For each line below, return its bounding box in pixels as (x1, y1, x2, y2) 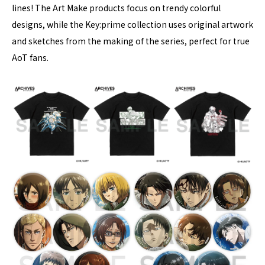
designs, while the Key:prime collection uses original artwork (12, 18, 253, 30)
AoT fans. (12, 51, 49, 63)
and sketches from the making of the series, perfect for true (12, 34, 250, 47)
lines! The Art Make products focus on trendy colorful (12, 1, 221, 14)
